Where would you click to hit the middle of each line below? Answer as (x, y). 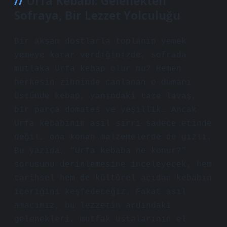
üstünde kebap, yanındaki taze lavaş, (105, 96)
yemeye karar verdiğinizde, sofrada (100, 55)
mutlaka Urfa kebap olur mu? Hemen (98, 69)
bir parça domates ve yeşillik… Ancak (105, 110)
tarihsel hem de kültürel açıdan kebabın (113, 178)
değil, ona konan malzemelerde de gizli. (113, 137)
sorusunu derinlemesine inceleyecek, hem (113, 165)
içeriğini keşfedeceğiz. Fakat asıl (100, 192)
